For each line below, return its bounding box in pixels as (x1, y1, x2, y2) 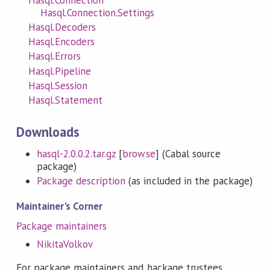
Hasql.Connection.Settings (40, 5, 155, 19)
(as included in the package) (125, 174, 253, 188)
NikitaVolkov (36, 237, 93, 251)
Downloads (16, 122, 80, 140)
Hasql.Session (28, 78, 88, 92)
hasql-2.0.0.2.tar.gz (36, 147, 116, 161)
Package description (36, 174, 126, 188)
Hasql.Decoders (28, 20, 96, 34)
